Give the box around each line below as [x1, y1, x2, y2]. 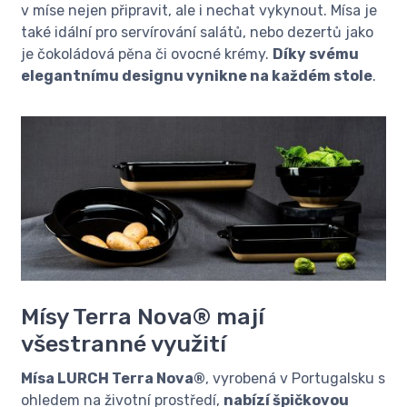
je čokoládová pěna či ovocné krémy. [21, 45, 273, 63]
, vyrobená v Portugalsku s [205, 369, 385, 387]
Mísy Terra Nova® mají [21, 302, 264, 330]
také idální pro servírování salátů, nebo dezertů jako [21, 23, 373, 41]
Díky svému [273, 45, 359, 63]
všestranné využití [21, 329, 226, 357]
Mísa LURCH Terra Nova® [21, 369, 205, 387]
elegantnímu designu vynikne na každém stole [21, 66, 372, 84]
